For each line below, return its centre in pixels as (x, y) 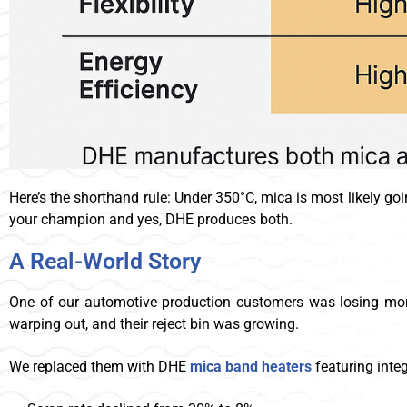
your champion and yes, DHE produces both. (151, 219)
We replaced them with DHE (98, 366)
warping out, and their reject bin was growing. (154, 323)
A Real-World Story (105, 261)
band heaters (268, 366)
